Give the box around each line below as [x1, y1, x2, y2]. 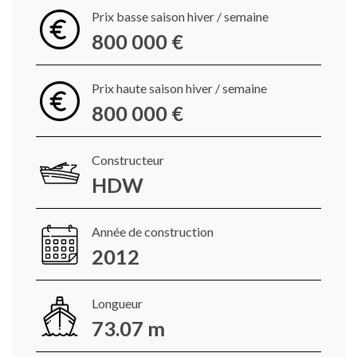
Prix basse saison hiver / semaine [92, 8, 269, 24]
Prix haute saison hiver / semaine [92, 80, 267, 96]
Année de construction [92, 223, 214, 239]
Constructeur [92, 151, 164, 167]
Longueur [92, 295, 143, 311]
